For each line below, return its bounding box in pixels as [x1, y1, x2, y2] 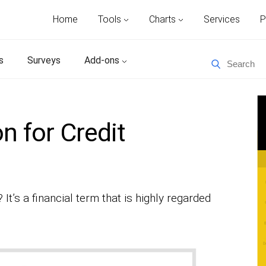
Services [204, 14, 240, 25]
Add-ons [84, 55, 122, 66]
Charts [149, 14, 178, 25]
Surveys [27, 55, 61, 66]
